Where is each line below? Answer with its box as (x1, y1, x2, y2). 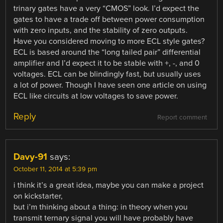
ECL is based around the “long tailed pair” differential (13, 47, 201, 58)
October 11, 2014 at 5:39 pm (13, 165, 98, 174)
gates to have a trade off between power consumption (13, 14, 205, 25)
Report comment (157, 113, 207, 122)
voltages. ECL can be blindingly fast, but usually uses (13, 69, 202, 80)
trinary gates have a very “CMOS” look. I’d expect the (13, 3, 200, 14)
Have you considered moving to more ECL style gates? (13, 36, 205, 47)
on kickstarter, (13, 191, 63, 202)
